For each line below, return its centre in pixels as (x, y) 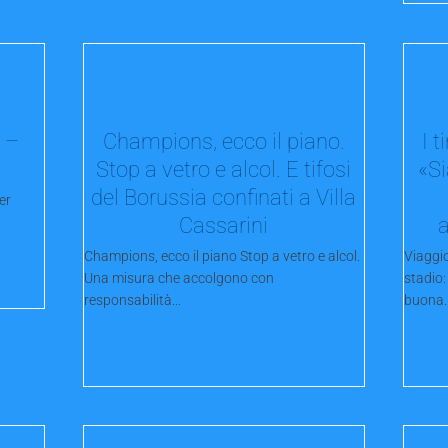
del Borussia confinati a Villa (224, 196)
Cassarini (224, 224)
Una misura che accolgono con (179, 278)
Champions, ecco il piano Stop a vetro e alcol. (222, 256)
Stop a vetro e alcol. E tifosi (224, 168)
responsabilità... (133, 300)
